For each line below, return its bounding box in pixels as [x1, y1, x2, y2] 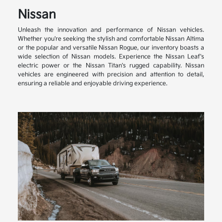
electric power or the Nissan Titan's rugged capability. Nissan [18, 61, 204, 69]
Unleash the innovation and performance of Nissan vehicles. [18, 26, 204, 34]
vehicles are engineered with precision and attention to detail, [18, 70, 204, 78]
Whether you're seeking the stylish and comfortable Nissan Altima [18, 35, 204, 43]
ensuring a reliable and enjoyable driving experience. [18, 79, 168, 87]
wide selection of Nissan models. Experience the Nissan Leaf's [18, 53, 204, 60]
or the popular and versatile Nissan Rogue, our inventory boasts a [18, 44, 204, 52]
